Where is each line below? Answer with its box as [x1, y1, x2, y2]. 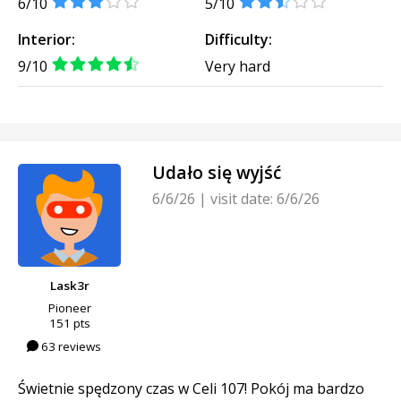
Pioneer [47, 299, 91, 316]
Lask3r [49, 277, 90, 294]
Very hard [205, 55, 270, 76]
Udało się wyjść [152, 159, 281, 184]
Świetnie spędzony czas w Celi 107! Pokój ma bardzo [18, 378, 364, 398]
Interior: [18, 29, 75, 49]
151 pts [48, 314, 90, 331]
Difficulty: [205, 29, 272, 49]
